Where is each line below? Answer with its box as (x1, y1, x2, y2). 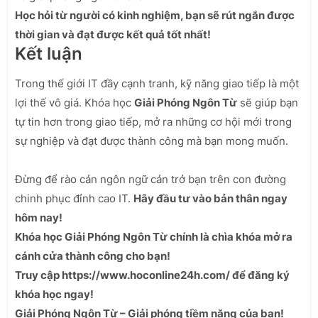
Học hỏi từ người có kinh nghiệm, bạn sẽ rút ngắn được (15, 8, 295, 22)
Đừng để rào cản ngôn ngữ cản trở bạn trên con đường (15, 172, 286, 186)
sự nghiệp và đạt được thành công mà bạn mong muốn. (15, 133, 288, 148)
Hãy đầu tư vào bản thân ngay (133, 191, 287, 205)
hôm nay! (15, 210, 62, 224)
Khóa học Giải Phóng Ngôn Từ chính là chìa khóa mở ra (15, 229, 292, 243)
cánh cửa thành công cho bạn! (15, 248, 170, 263)
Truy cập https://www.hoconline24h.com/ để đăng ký (15, 268, 290, 282)
